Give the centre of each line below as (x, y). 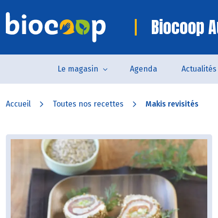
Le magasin (78, 69)
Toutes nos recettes (88, 104)
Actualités (199, 69)
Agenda (144, 69)
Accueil (18, 104)
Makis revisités (172, 104)
